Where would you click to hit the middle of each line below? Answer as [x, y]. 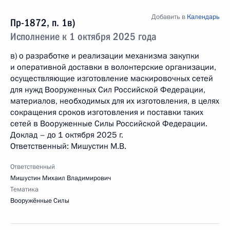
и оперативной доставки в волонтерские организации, [113, 67]
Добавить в [169, 17]
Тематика [24, 189]
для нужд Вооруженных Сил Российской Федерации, [108, 90]
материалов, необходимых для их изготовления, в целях [115, 101]
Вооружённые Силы [40, 201]
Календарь [203, 17]
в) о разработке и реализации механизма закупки [105, 56]
